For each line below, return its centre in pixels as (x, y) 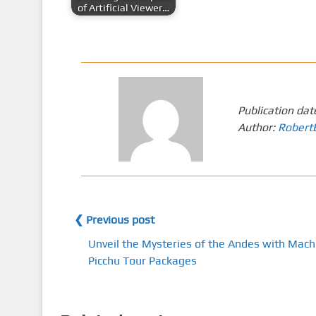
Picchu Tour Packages (142, 260)
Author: (258, 127)
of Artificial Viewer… (123, 7)
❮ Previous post (114, 219)
